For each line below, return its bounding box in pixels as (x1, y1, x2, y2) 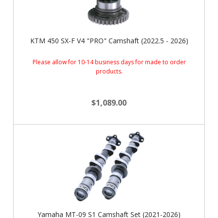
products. (95, 67, 123, 75)
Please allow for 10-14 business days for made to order (32, 58, 186, 66)
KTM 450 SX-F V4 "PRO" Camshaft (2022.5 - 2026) (30, 36, 188, 45)
